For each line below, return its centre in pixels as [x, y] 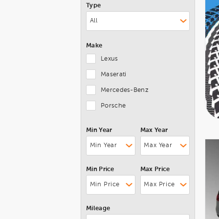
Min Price [100, 169]
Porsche [113, 106]
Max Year [154, 130]
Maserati [114, 74]
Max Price [155, 169]
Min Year [99, 130]
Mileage [98, 208]
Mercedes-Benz [125, 90]
